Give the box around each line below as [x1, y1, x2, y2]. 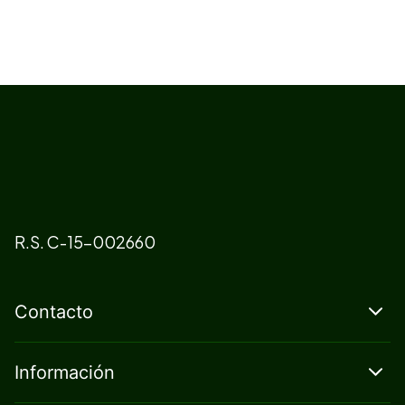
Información [14, 361, 115, 383]
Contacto [14, 300, 93, 323]
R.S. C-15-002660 [14, 231, 155, 252]
